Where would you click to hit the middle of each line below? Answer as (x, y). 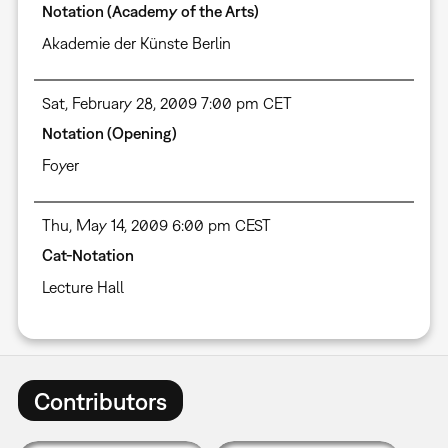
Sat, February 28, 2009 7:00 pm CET (166, 103)
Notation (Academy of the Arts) (150, 11)
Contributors (100, 400)
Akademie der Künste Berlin (136, 43)
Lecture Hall (82, 287)
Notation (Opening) (109, 133)
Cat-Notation (87, 255)
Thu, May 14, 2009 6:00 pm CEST (156, 225)
